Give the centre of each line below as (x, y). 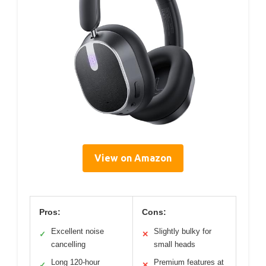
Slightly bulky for (183, 231)
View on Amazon (133, 158)
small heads (175, 244)
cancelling (68, 244)
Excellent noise (77, 231)
